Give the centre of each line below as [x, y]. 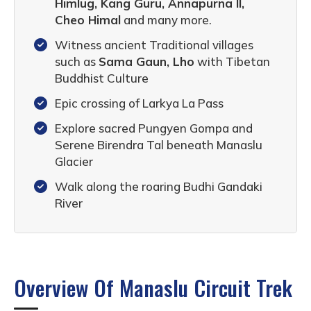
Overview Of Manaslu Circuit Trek [153, 287]
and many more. [166, 19]
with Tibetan [232, 61]
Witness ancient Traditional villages [154, 44]
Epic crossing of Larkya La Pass [139, 103]
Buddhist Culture [102, 78]
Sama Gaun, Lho [146, 61]
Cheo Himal [88, 19]
